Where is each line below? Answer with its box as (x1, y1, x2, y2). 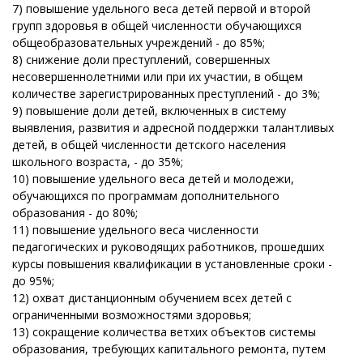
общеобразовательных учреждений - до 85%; (12, 35, 265, 50)
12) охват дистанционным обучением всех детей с (12, 290, 292, 305)
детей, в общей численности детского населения (12, 137, 286, 152)
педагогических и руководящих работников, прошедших (12, 239, 324, 254)
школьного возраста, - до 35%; (12, 154, 183, 169)
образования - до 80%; (12, 205, 138, 220)
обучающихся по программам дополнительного (12, 188, 280, 203)
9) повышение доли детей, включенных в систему (12, 103, 286, 118)
